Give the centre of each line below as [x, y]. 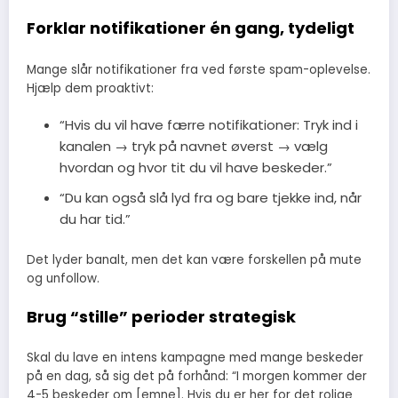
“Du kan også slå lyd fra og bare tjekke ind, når [210, 198]
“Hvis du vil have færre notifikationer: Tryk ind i [208, 125]
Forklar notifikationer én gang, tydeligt [191, 28]
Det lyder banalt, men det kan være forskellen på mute [194, 259]
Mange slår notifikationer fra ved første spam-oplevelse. [199, 69]
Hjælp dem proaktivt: [90, 88]
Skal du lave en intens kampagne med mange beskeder [195, 358]
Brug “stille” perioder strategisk [161, 316]
